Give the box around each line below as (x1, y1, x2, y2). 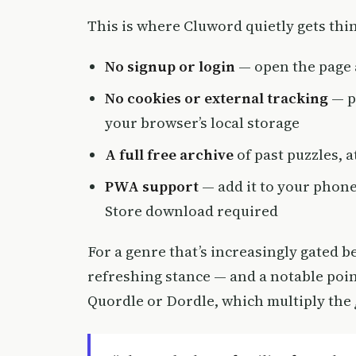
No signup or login (105, 56, 235, 76)
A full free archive (105, 144, 234, 164)
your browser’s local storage (105, 112, 300, 133)
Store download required (105, 200, 278, 221)
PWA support (105, 176, 199, 196)
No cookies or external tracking (105, 87, 328, 108)
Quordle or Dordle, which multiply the (87, 290, 354, 311)
